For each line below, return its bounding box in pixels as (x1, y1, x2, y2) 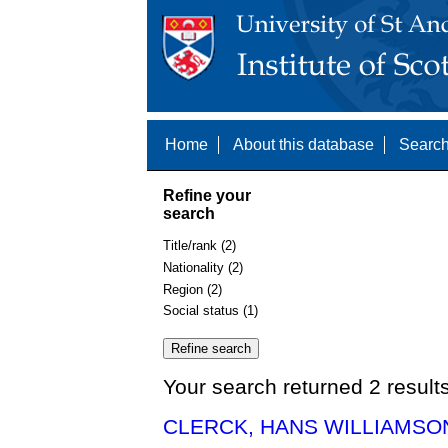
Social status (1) (163, 303, 258, 319)
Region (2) (163, 281, 222, 297)
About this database (233, 136, 374, 153)
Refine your (163, 186, 251, 204)
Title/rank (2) (163, 238, 236, 254)
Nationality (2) (163, 259, 243, 275)
